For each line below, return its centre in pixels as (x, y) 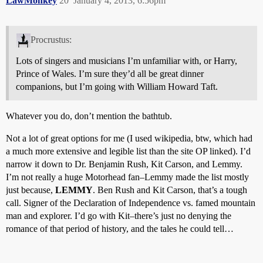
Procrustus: (51, 39)
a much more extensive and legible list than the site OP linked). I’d (128, 151)
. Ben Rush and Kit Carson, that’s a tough (170, 190)
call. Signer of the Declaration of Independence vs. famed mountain (131, 203)
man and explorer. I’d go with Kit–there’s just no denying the (119, 215)
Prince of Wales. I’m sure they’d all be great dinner (110, 73)
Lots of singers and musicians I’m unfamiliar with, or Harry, (127, 60)
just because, (31, 190)
